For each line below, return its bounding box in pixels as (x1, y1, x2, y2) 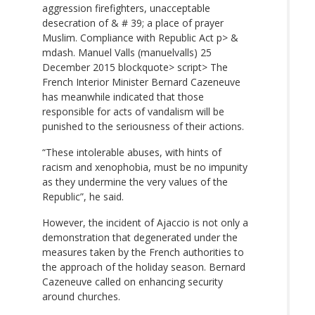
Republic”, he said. (42, 189, 124, 203)
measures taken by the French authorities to (42, 245, 244, 259)
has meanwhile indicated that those (42, 89, 204, 103)
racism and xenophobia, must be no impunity (42, 160, 247, 174)
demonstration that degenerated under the (42, 230, 238, 244)
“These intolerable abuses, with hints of (42, 145, 221, 159)
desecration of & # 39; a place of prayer (42, 15, 224, 30)
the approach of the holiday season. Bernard (42, 259, 245, 274)
